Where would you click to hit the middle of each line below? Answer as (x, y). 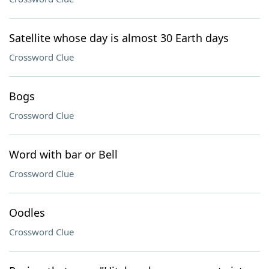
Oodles (27, 213)
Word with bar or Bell (63, 154)
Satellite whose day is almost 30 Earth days (119, 38)
